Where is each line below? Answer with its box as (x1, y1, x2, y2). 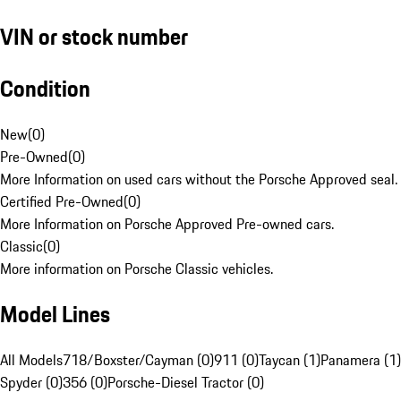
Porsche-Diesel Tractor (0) (107, 371, 264, 394)
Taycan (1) (259, 349, 320, 371)
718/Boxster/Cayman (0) (63, 349, 214, 371)
